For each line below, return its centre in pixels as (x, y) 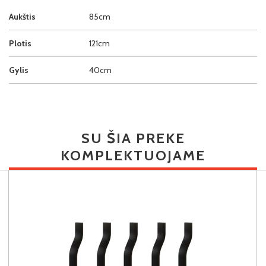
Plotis (20, 43)
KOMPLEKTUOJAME (133, 155)
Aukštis (22, 16)
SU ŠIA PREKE (133, 138)
